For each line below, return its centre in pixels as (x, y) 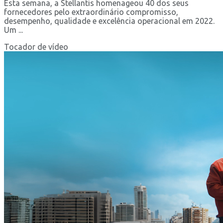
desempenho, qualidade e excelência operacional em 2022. (109, 21)
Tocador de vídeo (36, 47)
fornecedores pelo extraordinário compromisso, (91, 12)
